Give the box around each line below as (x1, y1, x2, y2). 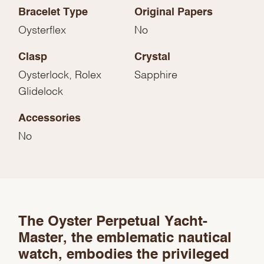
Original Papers (134, 7, 213, 18)
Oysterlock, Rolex (18, 71, 102, 77)
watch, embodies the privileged (18, 248, 230, 263)
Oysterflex (18, 26, 67, 32)
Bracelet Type (18, 7, 88, 18)
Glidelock (18, 87, 64, 93)
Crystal (134, 52, 170, 63)
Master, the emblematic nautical (18, 232, 232, 246)
